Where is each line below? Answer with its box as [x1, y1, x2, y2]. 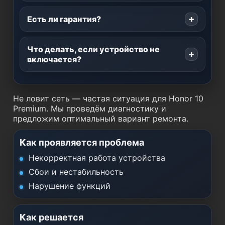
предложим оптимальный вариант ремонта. [13, 114, 188, 124]
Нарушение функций [29, 181, 110, 191]
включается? [27, 54, 81, 64]
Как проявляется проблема [20, 137, 144, 148]
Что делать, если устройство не [27, 44, 160, 54]
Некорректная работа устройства [29, 153, 165, 163]
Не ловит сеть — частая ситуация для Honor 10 [13, 93, 203, 103]
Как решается [20, 212, 83, 222]
